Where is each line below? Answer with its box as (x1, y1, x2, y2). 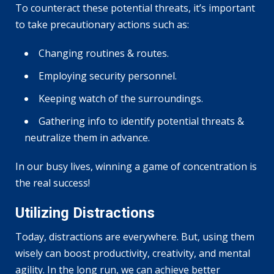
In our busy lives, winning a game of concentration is (15, 159, 257, 173)
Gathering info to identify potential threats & (39, 114, 244, 128)
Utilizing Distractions (15, 204, 155, 221)
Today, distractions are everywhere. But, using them (15, 229, 254, 243)
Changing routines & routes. (39, 46, 169, 60)
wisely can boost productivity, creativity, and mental (15, 246, 250, 260)
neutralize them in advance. (24, 130, 150, 144)
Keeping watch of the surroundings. (39, 91, 203, 105)
